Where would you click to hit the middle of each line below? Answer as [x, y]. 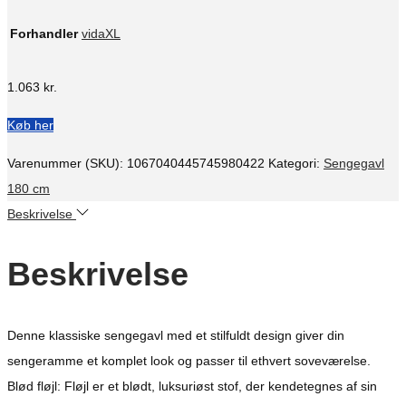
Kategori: [296, 164]
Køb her [30, 126]
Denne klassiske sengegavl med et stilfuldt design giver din [176, 336]
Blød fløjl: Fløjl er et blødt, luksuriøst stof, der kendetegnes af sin [192, 387]
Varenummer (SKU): [67, 164]
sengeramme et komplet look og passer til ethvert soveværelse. [189, 361]
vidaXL [101, 34]
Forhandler [44, 34]
